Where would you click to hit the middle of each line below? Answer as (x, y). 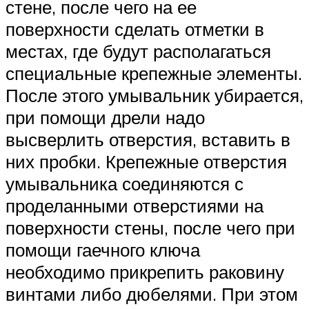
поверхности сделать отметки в (135, 29)
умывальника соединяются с (124, 183)
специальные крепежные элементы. (154, 73)
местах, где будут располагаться (138, 51)
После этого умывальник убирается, (154, 95)
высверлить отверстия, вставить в (148, 139)
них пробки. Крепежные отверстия (146, 161)
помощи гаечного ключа (103, 249)
